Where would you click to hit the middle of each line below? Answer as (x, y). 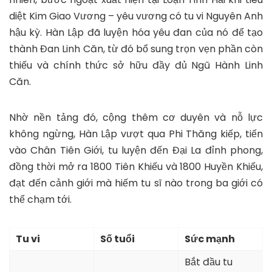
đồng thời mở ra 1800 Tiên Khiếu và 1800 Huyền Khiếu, (136, 167)
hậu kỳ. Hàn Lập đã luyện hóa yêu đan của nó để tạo (136, 33)
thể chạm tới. (40, 200)
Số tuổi (117, 239)
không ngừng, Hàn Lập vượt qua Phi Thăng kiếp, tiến (136, 134)
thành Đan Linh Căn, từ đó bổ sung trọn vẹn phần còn (136, 49)
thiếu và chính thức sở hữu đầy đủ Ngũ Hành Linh (136, 66)
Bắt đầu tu (209, 262)
